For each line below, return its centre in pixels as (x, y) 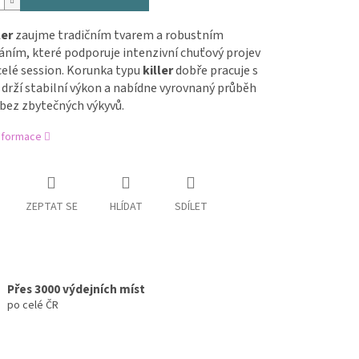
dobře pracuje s (215, 71)
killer (157, 71)
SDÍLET (191, 207)
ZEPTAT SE (51, 207)
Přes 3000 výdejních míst (76, 290)
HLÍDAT (126, 207)
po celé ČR (32, 306)
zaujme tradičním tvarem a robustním (118, 36)
